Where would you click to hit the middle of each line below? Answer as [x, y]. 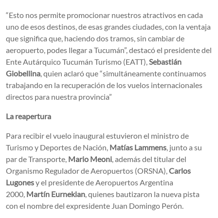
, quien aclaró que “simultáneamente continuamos [123, 73]
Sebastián [165, 61]
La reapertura [28, 116]
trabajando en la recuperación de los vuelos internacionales [104, 85]
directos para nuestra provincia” [59, 96]
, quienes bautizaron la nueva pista [142, 194]
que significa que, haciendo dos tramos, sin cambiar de [95, 38]
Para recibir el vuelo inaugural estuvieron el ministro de [97, 135]
